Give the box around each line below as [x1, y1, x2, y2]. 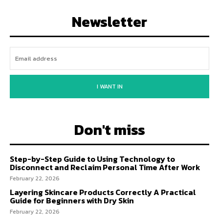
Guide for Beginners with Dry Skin [10, 194, 134, 206]
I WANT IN [96, 82, 123, 91]
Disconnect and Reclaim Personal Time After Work [10, 161, 200, 173]
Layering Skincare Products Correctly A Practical [10, 186, 196, 198]
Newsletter [72, 10, 147, 33]
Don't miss [74, 118, 145, 141]
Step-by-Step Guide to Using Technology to [10, 153, 175, 165]
